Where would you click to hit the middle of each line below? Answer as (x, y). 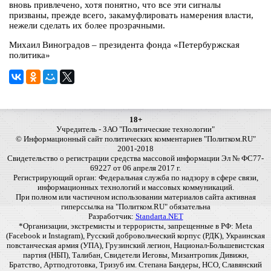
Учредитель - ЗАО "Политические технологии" (135, 129)
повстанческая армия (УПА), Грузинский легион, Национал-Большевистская (135, 246)
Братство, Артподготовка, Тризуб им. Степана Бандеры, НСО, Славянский (135, 265)
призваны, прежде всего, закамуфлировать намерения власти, (131, 15)
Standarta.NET (159, 217)
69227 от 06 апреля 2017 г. (135, 168)
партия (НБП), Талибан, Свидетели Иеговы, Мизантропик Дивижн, (135, 255)
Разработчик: (112, 217)
